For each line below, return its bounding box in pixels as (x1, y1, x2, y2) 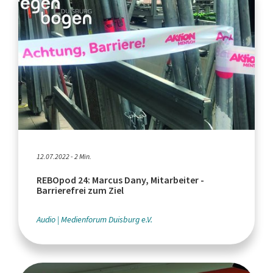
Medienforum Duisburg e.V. (61, 213, 152, 225)
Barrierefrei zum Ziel (37, 183, 124, 197)
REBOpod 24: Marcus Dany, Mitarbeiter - (37, 173, 204, 186)
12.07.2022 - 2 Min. (37, 151, 91, 161)
